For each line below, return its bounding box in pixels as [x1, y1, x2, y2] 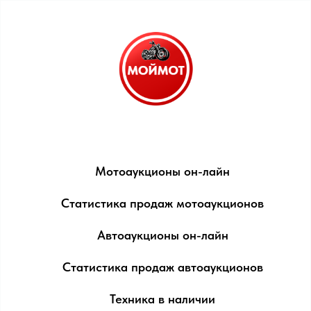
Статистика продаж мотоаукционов [61, 195, 264, 210]
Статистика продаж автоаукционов [62, 259, 263, 274]
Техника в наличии [110, 291, 215, 306]
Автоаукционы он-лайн [96, 227, 228, 242]
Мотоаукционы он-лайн [95, 163, 230, 178]
